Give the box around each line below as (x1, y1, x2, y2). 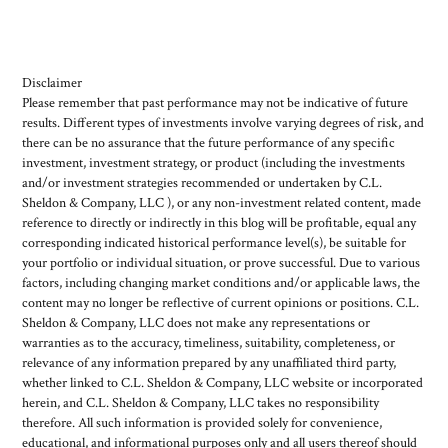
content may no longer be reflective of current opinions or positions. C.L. (22, 293, 420, 312)
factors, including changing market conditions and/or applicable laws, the (22, 273, 421, 292)
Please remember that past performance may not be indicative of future (22, 93, 409, 112)
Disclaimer (22, 73, 83, 92)
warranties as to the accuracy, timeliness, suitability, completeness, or (22, 333, 396, 352)
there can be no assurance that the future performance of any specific (22, 133, 396, 152)
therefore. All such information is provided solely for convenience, (22, 413, 383, 432)
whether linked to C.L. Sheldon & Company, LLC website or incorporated (22, 373, 424, 392)
